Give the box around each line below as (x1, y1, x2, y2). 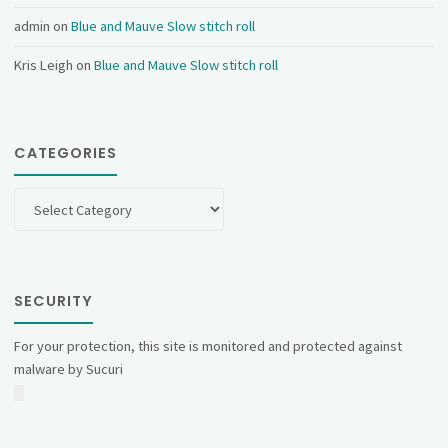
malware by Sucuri (14, 360, 124, 379)
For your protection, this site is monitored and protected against (14, 337, 403, 356)
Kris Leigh (14, 55, 74, 74)
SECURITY (14, 290, 94, 311)
